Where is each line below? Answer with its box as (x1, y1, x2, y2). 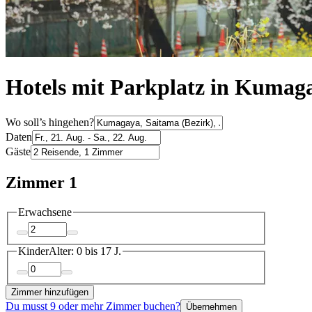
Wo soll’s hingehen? (6, 116, 94, 128)
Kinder (18, 245, 49, 258)
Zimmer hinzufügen (11, 286, 88, 297)
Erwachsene (18, 205, 72, 218)
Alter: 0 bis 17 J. (49, 245, 121, 258)
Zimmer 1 (6, 173, 77, 192)
